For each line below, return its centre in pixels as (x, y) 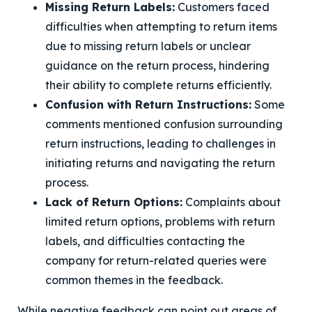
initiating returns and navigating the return (160, 163)
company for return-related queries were (156, 260)
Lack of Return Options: (114, 202)
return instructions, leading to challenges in (161, 143)
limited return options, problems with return (160, 221)
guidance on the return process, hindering (157, 65)
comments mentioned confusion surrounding (164, 124)
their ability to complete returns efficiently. (158, 85)
